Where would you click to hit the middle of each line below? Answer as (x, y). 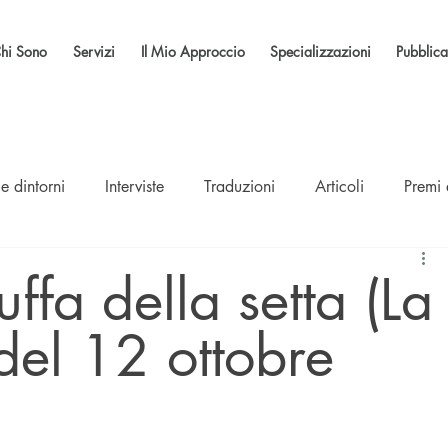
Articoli (339, 186)
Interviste (134, 186)
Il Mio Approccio (193, 51)
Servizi (94, 51)
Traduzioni (239, 186)
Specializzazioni (321, 51)
